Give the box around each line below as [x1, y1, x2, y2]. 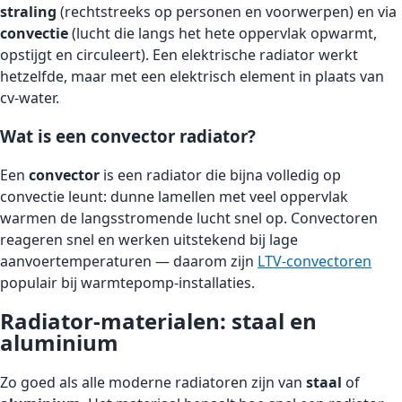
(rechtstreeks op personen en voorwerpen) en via [57, 2, 397, 22]
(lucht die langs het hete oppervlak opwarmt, [68, 23, 377, 44]
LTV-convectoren [258, 250, 371, 271]
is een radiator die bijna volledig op [100, 164, 341, 185]
